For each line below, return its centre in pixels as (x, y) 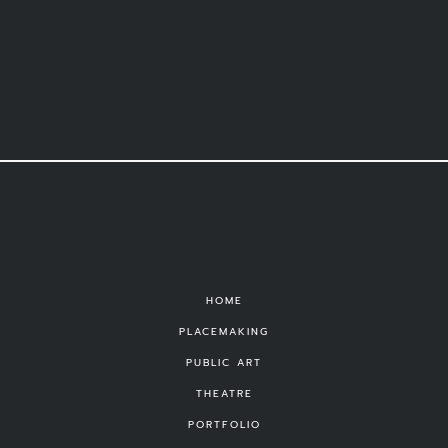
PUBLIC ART (224, 362)
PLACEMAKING (224, 331)
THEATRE (224, 393)
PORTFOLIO (224, 424)
